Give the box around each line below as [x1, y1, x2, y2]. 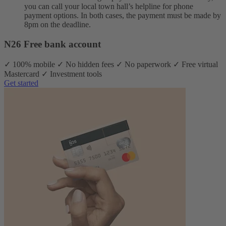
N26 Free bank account [4, 39, 101, 50]
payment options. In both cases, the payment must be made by [24, 11, 221, 20]
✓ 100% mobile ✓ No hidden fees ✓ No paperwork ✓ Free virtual [4, 60, 218, 69]
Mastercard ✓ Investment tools [4, 69, 102, 78]
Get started [4, 78, 38, 87]
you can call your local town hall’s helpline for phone [24, 2, 193, 11]
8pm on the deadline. [24, 20, 91, 29]
